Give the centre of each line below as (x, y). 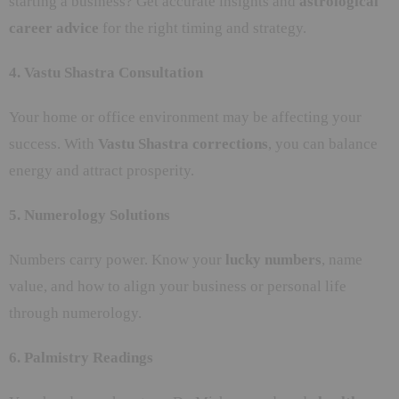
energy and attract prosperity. (102, 170)
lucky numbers (273, 259)
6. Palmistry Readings (81, 357)
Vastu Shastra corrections (183, 143)
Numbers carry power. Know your (117, 259)
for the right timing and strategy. (203, 28)
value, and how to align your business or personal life (178, 286)
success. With (53, 143)
